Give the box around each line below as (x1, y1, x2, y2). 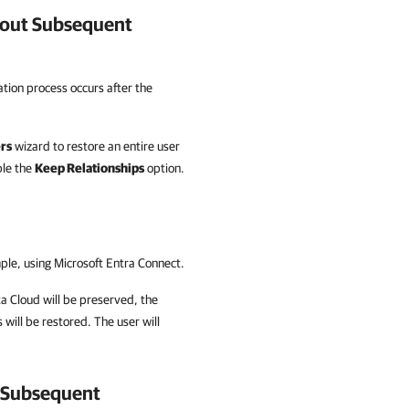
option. (144, 161, 184, 175)
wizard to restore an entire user (12, 139, 180, 153)
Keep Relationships (35, 161, 144, 175)
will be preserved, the (40, 292, 158, 307)
